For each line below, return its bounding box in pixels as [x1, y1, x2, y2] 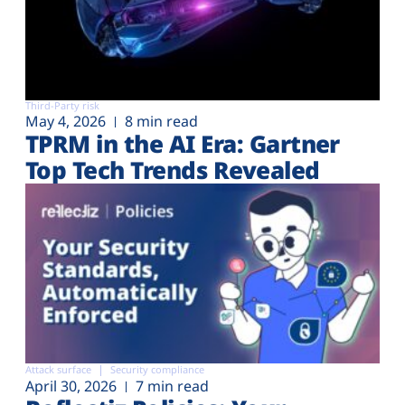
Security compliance [110, 362, 204, 376]
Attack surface [25, 362, 91, 376]
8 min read [125, 111, 198, 132]
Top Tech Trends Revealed [25, 154, 320, 187]
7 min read [136, 375, 209, 396]
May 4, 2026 [25, 111, 106, 132]
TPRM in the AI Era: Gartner [25, 127, 340, 161]
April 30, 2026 [25, 375, 117, 396]
